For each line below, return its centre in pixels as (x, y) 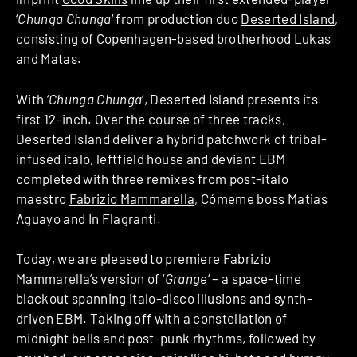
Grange (186, 279)
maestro (43, 198)
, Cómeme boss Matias (261, 198)
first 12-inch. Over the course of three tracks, (151, 118)
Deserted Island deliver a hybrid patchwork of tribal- (172, 138)
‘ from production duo (176, 19)
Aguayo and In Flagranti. (89, 218)
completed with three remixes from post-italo (152, 178)
